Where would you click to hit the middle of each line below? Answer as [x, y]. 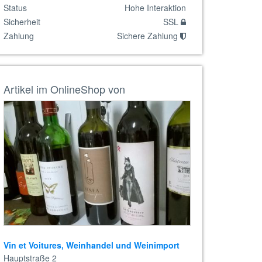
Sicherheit [22, 22]
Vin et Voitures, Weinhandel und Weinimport [92, 245]
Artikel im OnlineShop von [64, 89]
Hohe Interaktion [155, 8]
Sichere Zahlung [149, 36]
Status [15, 8]
